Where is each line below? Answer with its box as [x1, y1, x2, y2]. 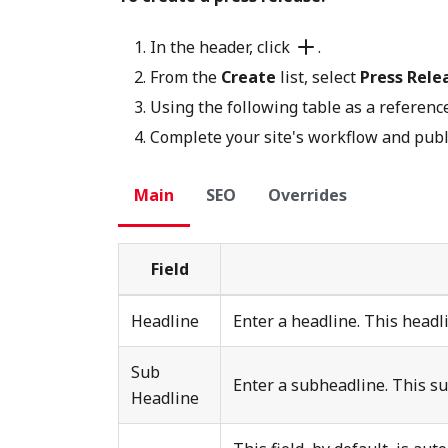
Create [221, 66, 276, 88]
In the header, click [150, 36, 294, 58]
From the [150, 66, 221, 88]
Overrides [268, 184, 347, 206]
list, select [276, 66, 360, 88]
